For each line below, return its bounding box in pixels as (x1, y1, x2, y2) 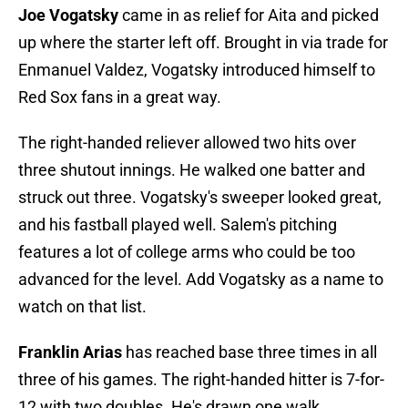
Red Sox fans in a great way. (18, 87, 221, 107)
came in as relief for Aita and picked (118, 5, 379, 25)
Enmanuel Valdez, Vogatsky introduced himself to (18, 60, 375, 80)
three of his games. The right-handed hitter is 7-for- (18, 370, 384, 390)
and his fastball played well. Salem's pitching (18, 215, 337, 235)
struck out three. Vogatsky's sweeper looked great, (18, 188, 382, 208)
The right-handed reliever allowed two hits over (18, 133, 356, 153)
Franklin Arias (18, 342, 122, 362)
